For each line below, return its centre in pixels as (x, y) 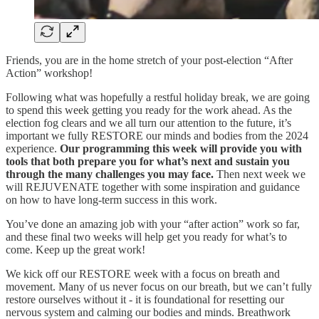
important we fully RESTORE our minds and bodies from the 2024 (157, 135)
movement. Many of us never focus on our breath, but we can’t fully (159, 286)
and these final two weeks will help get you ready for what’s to (146, 236)
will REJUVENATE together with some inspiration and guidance (153, 187)
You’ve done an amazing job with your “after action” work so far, (153, 224)
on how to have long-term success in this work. (111, 199)
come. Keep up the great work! (75, 249)
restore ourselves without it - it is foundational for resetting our (145, 299)
